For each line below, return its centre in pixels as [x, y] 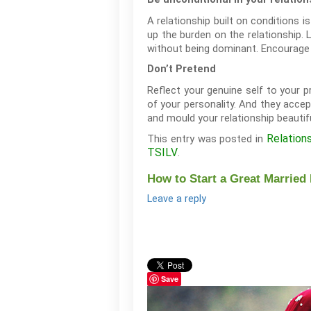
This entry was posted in [207, 139]
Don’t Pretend [182, 69]
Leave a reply [177, 199]
